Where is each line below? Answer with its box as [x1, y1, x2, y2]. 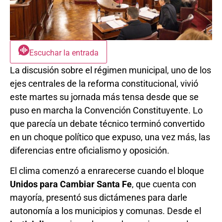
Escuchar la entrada [29, 48, 99, 57]
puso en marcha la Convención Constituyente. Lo [10, 105, 203, 115]
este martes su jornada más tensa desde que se [10, 91, 199, 102]
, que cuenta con [132, 179, 196, 190]
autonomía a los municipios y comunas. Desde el [10, 206, 201, 217]
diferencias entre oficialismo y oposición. [10, 145, 169, 156]
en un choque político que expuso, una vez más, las [10, 131, 210, 142]
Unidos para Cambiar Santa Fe [10, 179, 132, 190]
